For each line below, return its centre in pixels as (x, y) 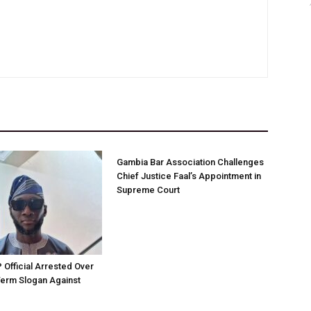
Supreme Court (148, 190)
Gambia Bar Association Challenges (190, 162)
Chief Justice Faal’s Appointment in (189, 176)
